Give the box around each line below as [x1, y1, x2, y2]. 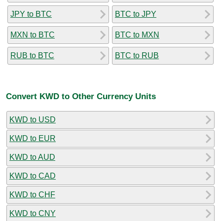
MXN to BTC [10, 30, 55, 39]
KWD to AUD [9, 152, 55, 161]
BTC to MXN [115, 30, 159, 39]
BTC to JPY [115, 9, 156, 18]
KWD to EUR [9, 134, 56, 143]
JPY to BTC [10, 9, 52, 18]
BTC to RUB [115, 51, 159, 60]
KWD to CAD [9, 171, 56, 180]
